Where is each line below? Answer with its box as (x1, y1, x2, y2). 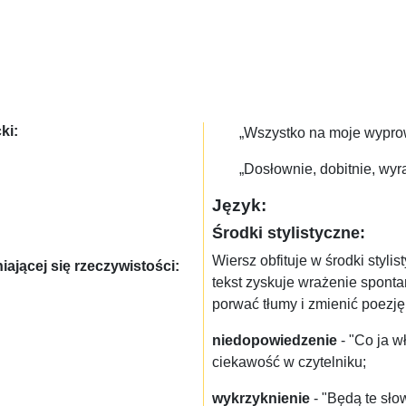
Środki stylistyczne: (212, 223, 365, 243)
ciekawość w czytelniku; (212, 354, 366, 371)
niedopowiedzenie (212, 333, 337, 349)
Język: (212, 195, 266, 216)
